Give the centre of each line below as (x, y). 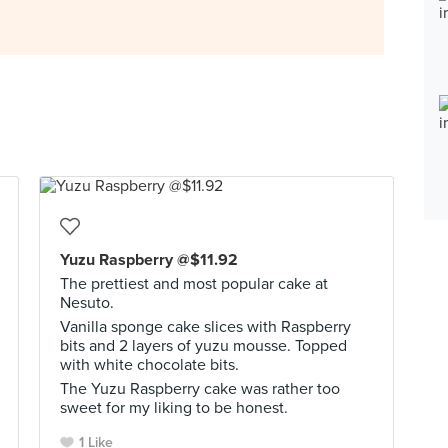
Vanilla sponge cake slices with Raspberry (205, 327)
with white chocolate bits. (149, 365)
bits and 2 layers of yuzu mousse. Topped (203, 346)
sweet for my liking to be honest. (174, 408)
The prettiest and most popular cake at (194, 284)
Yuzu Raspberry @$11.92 (149, 260)
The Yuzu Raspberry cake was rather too (200, 389)
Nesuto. (87, 303)
